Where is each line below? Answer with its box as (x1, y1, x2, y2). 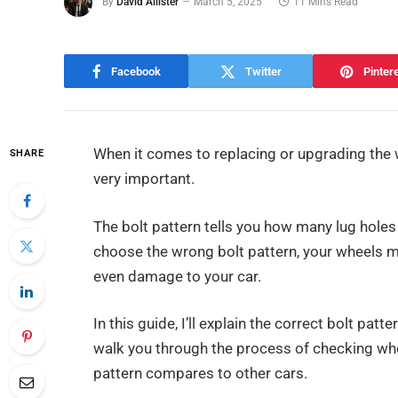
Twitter (244, 64, 282, 78)
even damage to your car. (93, 267, 262, 285)
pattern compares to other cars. (93, 365, 308, 383)
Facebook (110, 64, 161, 78)
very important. (93, 171, 195, 188)
